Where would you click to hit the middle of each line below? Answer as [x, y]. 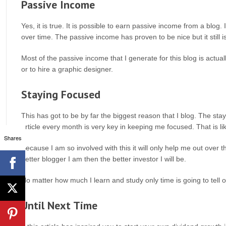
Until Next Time [59, 205]
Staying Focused [61, 94]
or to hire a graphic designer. [67, 69]
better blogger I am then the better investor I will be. [104, 159]
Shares [13, 137]
